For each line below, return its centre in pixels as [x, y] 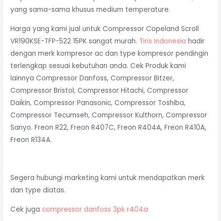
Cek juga [26, 209]
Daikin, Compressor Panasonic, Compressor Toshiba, [98, 103]
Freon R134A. [31, 140]
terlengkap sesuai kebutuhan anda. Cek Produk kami [98, 66]
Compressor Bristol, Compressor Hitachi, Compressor [100, 90]
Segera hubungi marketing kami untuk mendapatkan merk [108, 178]
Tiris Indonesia [163, 41]
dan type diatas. [38, 190]
